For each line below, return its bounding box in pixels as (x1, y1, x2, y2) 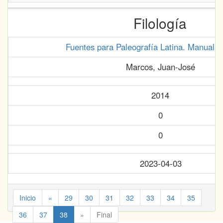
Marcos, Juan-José (125, 61, 195, 73)
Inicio (19, 193, 36, 203)
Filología (133, 13, 187, 33)
